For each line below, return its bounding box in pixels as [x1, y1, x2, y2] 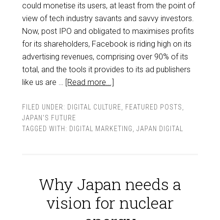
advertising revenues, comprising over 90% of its [22, 52, 188, 61]
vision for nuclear [46, 192, 174, 213]
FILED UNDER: [22, 103, 67, 111]
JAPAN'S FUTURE [22, 114, 76, 122]
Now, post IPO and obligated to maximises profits [22, 27, 194, 36]
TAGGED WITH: [22, 125, 69, 133]
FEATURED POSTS [125, 103, 182, 111]
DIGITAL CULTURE [67, 103, 121, 111]
